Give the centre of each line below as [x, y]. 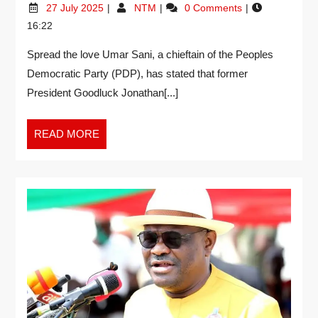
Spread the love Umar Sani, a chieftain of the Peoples [150, 55]
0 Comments [214, 8]
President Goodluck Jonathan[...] [103, 93]
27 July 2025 [76, 8]
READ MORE [67, 134]
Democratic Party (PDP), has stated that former [137, 74]
